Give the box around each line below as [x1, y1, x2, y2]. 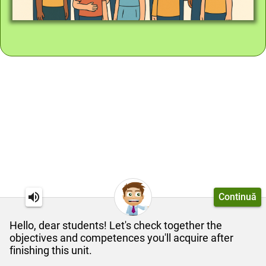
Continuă [218, 191, 256, 202]
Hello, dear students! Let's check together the [9, 219, 222, 232]
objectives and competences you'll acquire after [9, 232, 233, 244]
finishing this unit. [9, 244, 92, 256]
